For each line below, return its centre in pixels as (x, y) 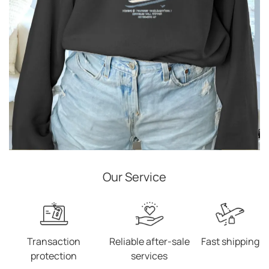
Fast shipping (230, 241)
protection (54, 256)
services (150, 256)
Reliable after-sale (149, 241)
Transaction (54, 241)
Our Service (134, 177)
